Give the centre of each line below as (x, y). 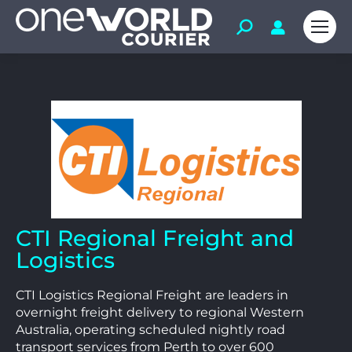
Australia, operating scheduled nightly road (150, 330)
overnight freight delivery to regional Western (160, 312)
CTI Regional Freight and (155, 238)
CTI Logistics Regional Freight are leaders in (152, 295)
